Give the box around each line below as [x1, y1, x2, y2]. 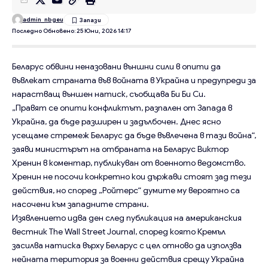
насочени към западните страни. [12, 198, 149, 209]
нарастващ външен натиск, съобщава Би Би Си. [12, 88, 206, 99]
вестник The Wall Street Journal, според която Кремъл [12, 226, 226, 237]
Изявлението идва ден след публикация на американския [12, 212, 242, 223]
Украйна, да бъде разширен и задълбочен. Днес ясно [12, 115, 221, 127]
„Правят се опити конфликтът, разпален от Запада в [12, 102, 232, 113]
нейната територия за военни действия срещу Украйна [12, 253, 244, 264]
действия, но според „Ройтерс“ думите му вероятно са [12, 184, 240, 196]
